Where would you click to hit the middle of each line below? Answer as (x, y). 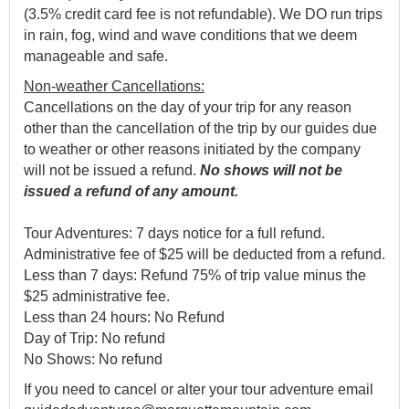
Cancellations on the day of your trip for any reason (188, 107)
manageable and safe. (98, 56)
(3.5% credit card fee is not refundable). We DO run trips (203, 14)
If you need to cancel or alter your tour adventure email (199, 389)
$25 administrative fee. (99, 296)
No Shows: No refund (95, 359)
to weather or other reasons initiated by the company (192, 149)
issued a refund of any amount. (131, 191)
